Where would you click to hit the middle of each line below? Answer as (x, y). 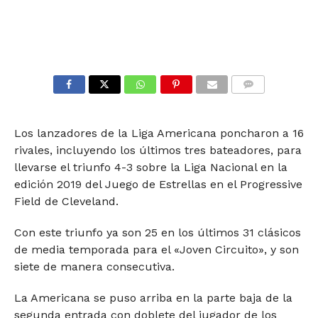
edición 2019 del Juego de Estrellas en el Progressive (158, 184)
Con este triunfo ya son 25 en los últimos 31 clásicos (157, 232)
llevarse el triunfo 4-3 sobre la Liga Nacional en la (150, 167)
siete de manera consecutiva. (94, 267)
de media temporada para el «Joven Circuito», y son (156, 250)
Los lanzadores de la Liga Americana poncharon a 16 (159, 133)
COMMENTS (260, 101)
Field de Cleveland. (66, 201)
